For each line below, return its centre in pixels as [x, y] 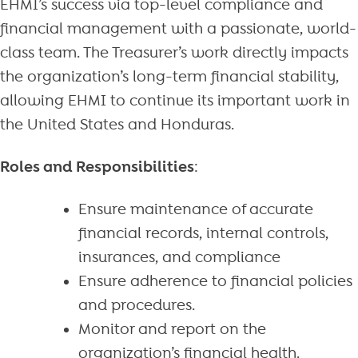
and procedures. [136, 305]
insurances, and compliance [179, 257]
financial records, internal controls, [203, 233]
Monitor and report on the [172, 329]
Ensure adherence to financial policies [215, 281]
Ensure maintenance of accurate [195, 209]
